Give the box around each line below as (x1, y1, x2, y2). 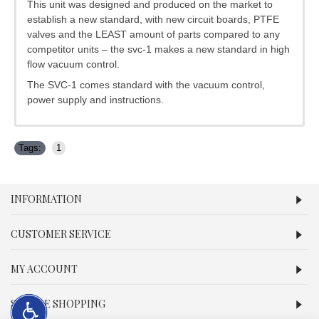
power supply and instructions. (27, 94, 164, 106)
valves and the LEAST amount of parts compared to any (27, 28, 280, 40)
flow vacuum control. (27, 58, 120, 70)
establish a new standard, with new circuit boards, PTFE (27, 13, 279, 25)
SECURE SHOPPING (11, 296, 105, 310)
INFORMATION (11, 192, 82, 206)
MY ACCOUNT (11, 261, 78, 276)
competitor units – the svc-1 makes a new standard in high (27, 43, 290, 55)
